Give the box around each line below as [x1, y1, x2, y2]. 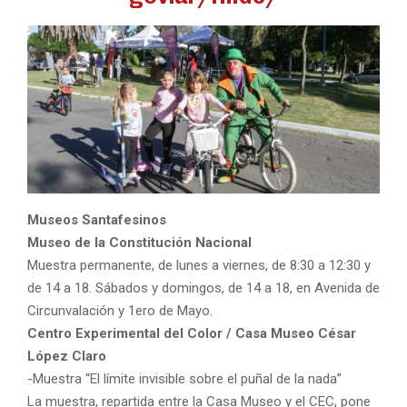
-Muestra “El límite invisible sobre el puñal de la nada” [27, 370, 342, 387]
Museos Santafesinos [27, 211, 166, 228]
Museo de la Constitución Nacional [27, 233, 252, 251]
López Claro [27, 347, 106, 364]
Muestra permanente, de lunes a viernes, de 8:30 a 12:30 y [27, 256, 371, 273]
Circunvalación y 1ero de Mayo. [27, 302, 213, 319]
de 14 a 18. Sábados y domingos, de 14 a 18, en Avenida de [27, 279, 380, 296]
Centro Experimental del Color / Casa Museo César [27, 324, 356, 342]
